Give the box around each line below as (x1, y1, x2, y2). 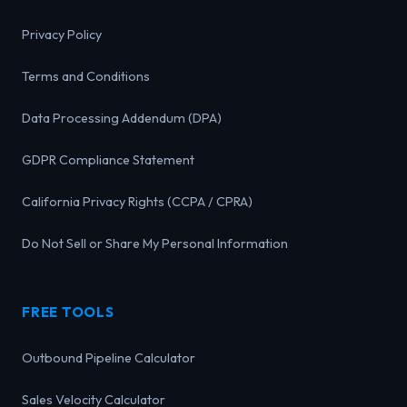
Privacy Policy (22, 26, 102, 44)
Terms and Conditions (22, 68, 150, 85)
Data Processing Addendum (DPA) (22, 110, 222, 127)
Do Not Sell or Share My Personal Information (22, 235, 288, 253)
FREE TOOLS (22, 303, 114, 322)
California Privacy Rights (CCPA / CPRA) (22, 194, 253, 211)
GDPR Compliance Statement (22, 152, 194, 169)
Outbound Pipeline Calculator (22, 350, 195, 367)
